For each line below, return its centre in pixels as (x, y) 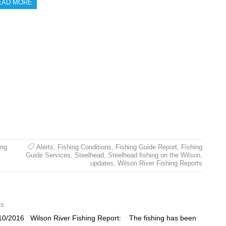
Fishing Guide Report (146, 147)
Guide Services (48, 155)
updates (102, 163)
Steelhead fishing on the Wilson (154, 155)
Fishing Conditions (84, 147)
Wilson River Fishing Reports (160, 163)
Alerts (45, 147)
